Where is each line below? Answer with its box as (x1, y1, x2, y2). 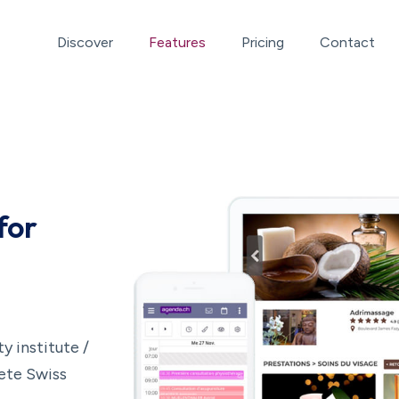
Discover (57, 34, 113, 51)
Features (149, 34, 206, 51)
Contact (320, 34, 375, 51)
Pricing (241, 34, 284, 51)
